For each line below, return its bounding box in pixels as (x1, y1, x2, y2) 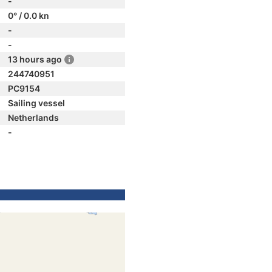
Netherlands (8, 112, 59, 123)
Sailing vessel (8, 98, 65, 108)
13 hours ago (8, 54, 62, 64)
